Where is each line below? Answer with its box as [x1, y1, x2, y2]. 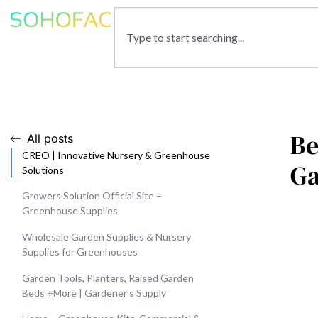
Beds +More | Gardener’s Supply [22, 286, 166, 299]
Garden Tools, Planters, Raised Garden [22, 271, 194, 284]
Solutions [22, 163, 64, 176]
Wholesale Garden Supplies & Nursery [22, 230, 191, 243]
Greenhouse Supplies [22, 204, 118, 217]
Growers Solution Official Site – [22, 190, 162, 202]
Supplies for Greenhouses [22, 245, 138, 258]
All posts [26, 131, 73, 146]
